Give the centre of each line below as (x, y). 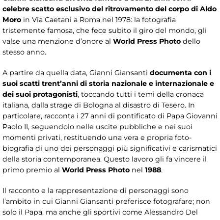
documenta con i (180, 72)
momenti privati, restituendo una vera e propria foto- (97, 137)
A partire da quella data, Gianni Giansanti (76, 72)
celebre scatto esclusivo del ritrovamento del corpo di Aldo (110, 9)
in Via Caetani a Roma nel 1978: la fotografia (98, 19)
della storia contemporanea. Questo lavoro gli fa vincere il (105, 159)
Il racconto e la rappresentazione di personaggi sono (96, 190)
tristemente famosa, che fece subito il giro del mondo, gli (105, 30)
